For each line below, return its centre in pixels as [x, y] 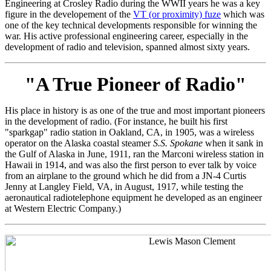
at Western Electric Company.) [63, 208]
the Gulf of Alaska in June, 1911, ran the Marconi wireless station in [134, 154]
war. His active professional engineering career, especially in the [126, 36]
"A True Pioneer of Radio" [135, 84]
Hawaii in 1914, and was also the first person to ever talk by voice [131, 165]
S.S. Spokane [178, 143]
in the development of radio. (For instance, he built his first [116, 121]
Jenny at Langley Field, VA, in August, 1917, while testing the [124, 187]
